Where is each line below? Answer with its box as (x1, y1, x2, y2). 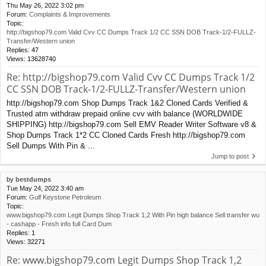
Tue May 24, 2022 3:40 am (7, 185, 84, 192)
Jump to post (211, 153, 249, 160)
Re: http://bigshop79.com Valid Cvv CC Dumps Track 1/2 (7, 71, 255, 84)
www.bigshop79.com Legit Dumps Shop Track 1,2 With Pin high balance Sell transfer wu (7, 211, 259, 219)
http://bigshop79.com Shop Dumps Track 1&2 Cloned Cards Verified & (7, 99, 248, 108)
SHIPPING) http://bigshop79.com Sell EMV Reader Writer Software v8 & (7, 120, 256, 129)
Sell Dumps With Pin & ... (7, 141, 95, 151)
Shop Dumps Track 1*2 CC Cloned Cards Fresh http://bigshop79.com (7, 131, 245, 140)
